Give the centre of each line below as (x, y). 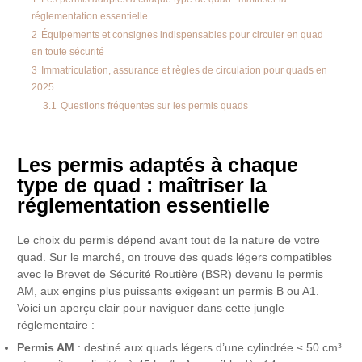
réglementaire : (56, 326)
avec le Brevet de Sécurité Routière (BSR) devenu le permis (170, 275)
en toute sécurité (68, 52)
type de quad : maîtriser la (142, 185)
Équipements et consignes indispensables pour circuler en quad (183, 35)
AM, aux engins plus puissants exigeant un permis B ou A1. (168, 292)
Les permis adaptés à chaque (158, 165)
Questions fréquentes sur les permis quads (155, 106)
